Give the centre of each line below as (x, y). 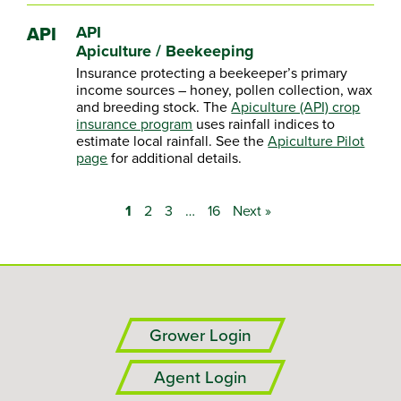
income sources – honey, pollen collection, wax (225, 90)
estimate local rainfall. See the (172, 141)
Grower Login (200, 335)
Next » (252, 210)
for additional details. (175, 158)
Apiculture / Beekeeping (166, 51)
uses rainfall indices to (264, 124)
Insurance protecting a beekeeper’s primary (212, 73)
